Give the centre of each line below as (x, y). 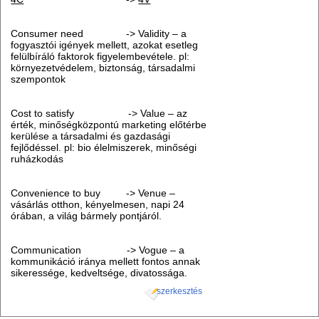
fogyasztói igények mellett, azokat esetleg (105, 45)
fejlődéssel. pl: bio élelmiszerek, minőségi (104, 148)
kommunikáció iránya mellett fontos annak (106, 262)
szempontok (38, 79)
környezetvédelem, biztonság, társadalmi (103, 68)
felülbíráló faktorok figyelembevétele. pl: (100, 57)
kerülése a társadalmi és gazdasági (91, 136)
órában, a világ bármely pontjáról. (87, 216)
